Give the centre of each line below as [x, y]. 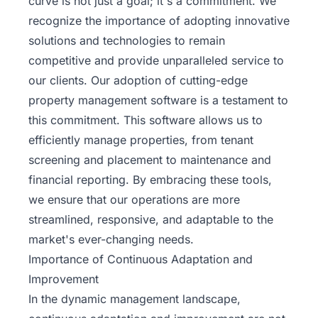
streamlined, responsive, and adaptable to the [151, 220]
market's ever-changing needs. [111, 240]
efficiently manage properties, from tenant [141, 140]
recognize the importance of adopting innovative [159, 21]
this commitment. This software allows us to [146, 120]
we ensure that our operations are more [134, 200]
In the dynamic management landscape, [135, 299]
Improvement [64, 279]
